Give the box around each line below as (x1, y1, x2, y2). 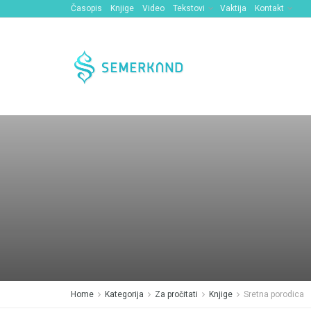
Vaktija (220, 3, 246, 13)
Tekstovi (173, 3, 205, 13)
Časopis (71, 3, 102, 13)
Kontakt (255, 3, 284, 13)
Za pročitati (155, 289, 198, 299)
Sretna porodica (244, 289, 304, 299)
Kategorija (105, 289, 144, 299)
